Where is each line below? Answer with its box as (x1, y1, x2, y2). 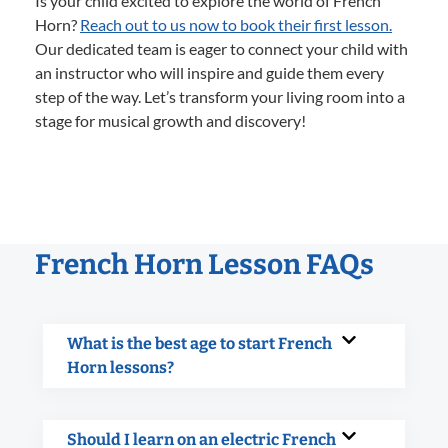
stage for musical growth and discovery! (35, 110, 306, 130)
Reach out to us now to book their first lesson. (80, 14, 392, 34)
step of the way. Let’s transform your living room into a (35, 86, 405, 106)
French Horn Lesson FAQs (35, 247, 374, 281)
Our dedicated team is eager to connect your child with (35, 38, 408, 58)
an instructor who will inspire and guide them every (35, 62, 384, 82)
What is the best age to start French (67, 333, 332, 353)
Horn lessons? (67, 357, 174, 377)
